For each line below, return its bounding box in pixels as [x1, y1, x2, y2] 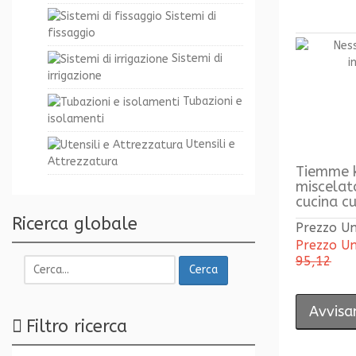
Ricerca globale [12, 214, 137, 235]
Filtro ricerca [26, 315, 127, 337]
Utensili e [183, 137, 235, 152]
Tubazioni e [180, 95, 242, 109]
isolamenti [48, 112, 104, 126]
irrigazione [48, 69, 102, 83]
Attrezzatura [48, 155, 118, 169]
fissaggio [48, 26, 95, 41]
